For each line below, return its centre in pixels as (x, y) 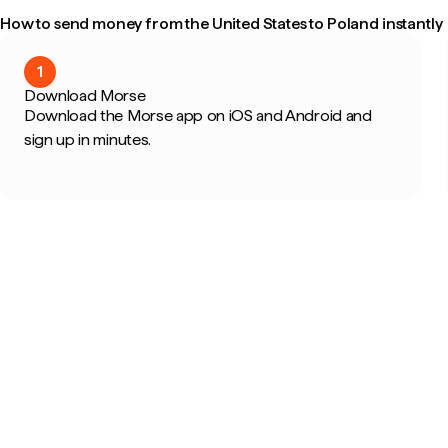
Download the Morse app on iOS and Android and (198, 115)
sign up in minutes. (87, 139)
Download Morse (85, 95)
